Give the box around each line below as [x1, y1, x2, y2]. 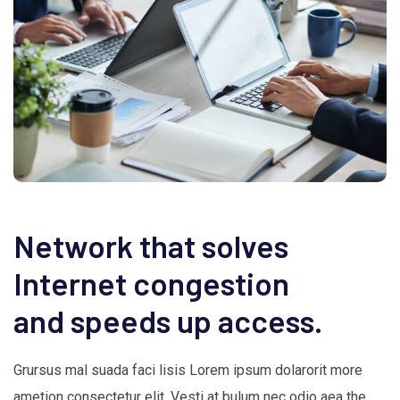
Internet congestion [13, 263, 289, 302]
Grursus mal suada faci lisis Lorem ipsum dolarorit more [13, 361, 362, 379]
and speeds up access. [13, 301, 322, 339]
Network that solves [13, 226, 288, 264]
